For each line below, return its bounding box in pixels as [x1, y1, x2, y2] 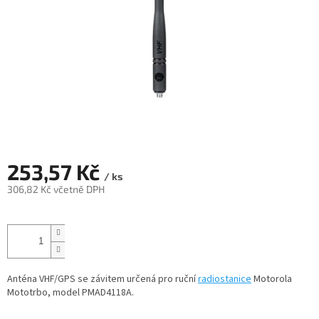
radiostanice [198, 272, 251, 287]
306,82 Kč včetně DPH [7, 183, 105, 196]
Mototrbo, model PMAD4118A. [7, 286, 134, 300]
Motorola [251, 272, 292, 287]
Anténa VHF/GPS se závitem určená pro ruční [7, 272, 198, 287]
